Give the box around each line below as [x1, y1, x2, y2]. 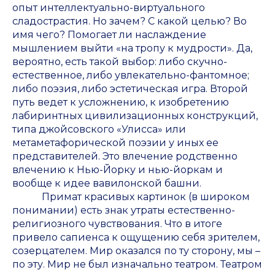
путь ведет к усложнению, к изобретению [12, 96, 229, 109]
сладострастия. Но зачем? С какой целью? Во [12, 15, 247, 28]
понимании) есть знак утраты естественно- [12, 204, 235, 217]
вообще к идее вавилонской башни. [12, 177, 201, 190]
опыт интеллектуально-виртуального [12, 2, 205, 14]
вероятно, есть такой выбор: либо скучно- [12, 56, 227, 68]
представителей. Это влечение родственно [12, 150, 238, 163]
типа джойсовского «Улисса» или [12, 123, 186, 136]
